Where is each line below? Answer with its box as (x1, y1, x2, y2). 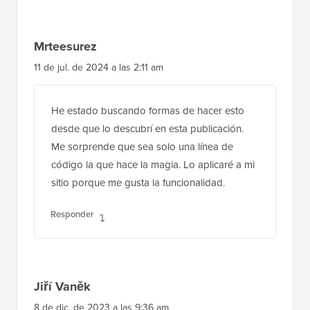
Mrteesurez (34, 71, 97, 90)
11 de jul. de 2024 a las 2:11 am (34, 94, 163, 109)
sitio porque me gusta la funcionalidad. (51, 209, 225, 224)
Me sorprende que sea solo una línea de (51, 173, 233, 188)
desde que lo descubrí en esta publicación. (51, 155, 244, 170)
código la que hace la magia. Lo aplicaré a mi (51, 191, 255, 206)
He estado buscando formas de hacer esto (51, 137, 244, 152)
